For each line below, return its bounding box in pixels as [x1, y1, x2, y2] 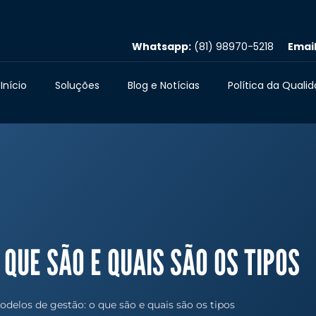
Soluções [55, 78, 99, 92]
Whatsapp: [132, 39, 191, 54]
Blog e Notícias [128, 78, 200, 92]
